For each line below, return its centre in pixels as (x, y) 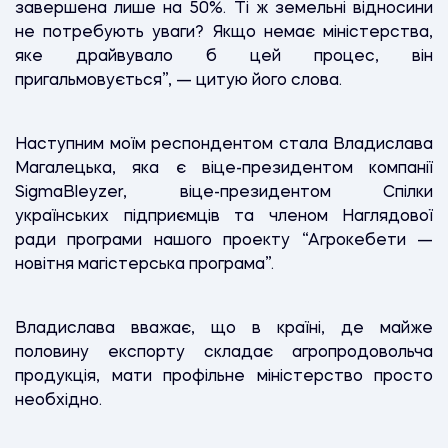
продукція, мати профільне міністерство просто (224, 376)
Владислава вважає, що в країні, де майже (224, 328)
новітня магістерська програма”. (146, 264)
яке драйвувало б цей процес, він (224, 56)
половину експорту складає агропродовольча (224, 352)
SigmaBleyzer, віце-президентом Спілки (224, 192)
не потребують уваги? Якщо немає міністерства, (224, 32)
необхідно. (60, 400)
